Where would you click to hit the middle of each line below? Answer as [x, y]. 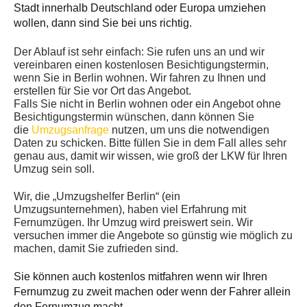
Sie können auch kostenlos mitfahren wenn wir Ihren [140, 277]
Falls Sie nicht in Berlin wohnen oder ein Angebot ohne [147, 104]
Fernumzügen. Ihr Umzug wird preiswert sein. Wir [133, 223]
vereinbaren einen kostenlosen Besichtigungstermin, [141, 65]
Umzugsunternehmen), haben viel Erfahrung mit [130, 210]
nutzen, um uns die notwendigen [189, 130]
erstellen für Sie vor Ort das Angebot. [102, 91]
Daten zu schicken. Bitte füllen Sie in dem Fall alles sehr [150, 143]
